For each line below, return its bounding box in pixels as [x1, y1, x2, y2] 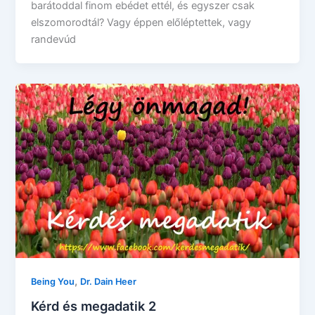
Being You [31, 276, 75, 288]
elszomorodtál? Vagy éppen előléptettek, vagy [31, 15, 252, 29]
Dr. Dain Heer [80, 276, 137, 288]
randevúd [31, 32, 77, 46]
